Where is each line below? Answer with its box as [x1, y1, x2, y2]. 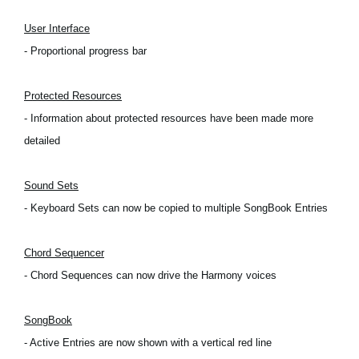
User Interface [24, 22, 90, 34]
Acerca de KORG [56, 123, 149, 136]
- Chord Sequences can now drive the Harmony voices [24, 269, 276, 281]
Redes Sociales [56, 67, 135, 79]
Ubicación [56, 34, 106, 47]
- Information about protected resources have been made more [24, 112, 313, 124]
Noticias [56, 2, 96, 15]
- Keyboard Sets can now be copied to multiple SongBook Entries [24, 202, 328, 214]
